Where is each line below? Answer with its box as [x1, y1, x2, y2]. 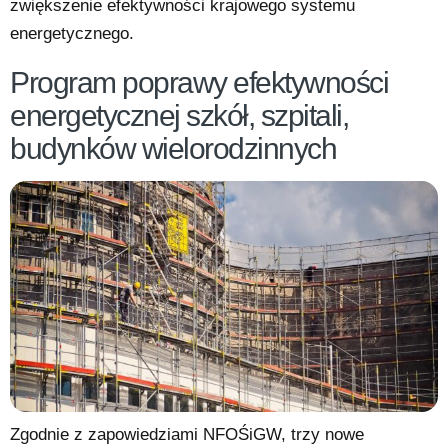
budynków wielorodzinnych [10, 131, 336, 165]
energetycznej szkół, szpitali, [10, 98, 348, 132]
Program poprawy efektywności [10, 65, 388, 99]
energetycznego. [10, 23, 134, 43]
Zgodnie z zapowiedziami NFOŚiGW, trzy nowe [10, 425, 364, 445]
